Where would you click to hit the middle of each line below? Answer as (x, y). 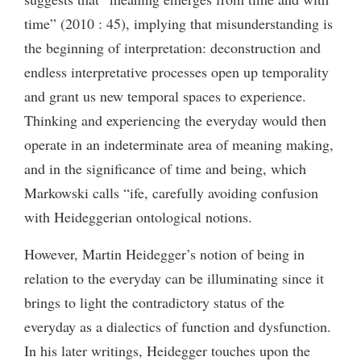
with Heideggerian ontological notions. (138, 216)
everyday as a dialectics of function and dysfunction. (178, 326)
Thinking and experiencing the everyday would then (175, 120)
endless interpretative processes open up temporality (176, 71)
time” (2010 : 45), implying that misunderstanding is (178, 23)
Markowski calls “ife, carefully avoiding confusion (171, 192)
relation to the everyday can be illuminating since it (174, 278)
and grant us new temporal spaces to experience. (165, 95)
